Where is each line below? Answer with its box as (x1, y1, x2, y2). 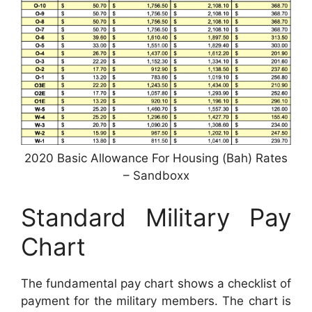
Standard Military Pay (21, 202, 291, 232)
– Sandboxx (123, 169, 189, 183)
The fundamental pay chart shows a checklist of (21, 276, 291, 290)
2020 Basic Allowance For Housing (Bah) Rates (24, 151, 288, 166)
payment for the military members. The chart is (21, 293, 291, 308)
